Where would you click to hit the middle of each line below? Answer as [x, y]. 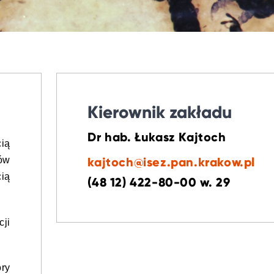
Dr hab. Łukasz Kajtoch [157, 137]
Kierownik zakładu [160, 112]
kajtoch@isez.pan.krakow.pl [171, 162]
